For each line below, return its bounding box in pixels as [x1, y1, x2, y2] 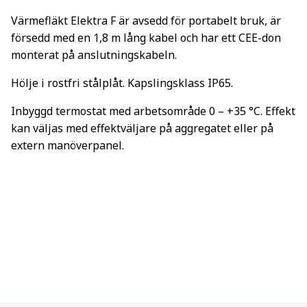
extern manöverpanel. [11, 138, 124, 153]
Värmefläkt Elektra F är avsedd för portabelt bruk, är [11, 13, 281, 28]
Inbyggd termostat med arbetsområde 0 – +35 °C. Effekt [11, 103, 295, 119]
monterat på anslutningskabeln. [11, 47, 177, 62]
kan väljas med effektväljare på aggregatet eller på [11, 121, 273, 136]
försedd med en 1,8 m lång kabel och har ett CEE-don [11, 30, 281, 45]
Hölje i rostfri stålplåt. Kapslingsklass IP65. [11, 75, 233, 90]
